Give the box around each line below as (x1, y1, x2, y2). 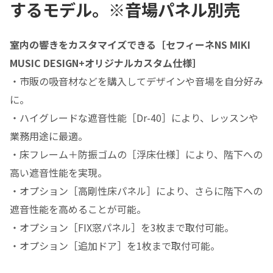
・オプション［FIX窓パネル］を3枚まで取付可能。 (10, 219, 234, 235)
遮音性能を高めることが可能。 (10, 201, 146, 216)
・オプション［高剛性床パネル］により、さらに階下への (10, 183, 263, 198)
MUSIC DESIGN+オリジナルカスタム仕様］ (10, 55, 202, 70)
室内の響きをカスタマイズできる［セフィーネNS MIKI (10, 37, 250, 52)
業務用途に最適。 (10, 128, 88, 143)
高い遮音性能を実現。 (10, 165, 107, 180)
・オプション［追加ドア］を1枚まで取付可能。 (10, 238, 220, 253)
